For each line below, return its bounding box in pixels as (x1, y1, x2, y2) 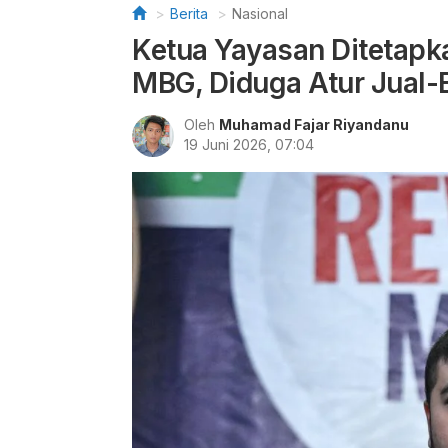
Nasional (232, 5, 288, 22)
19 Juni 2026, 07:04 (184, 136, 314, 153)
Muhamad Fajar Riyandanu (219, 116, 409, 133)
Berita (170, 5, 208, 22)
